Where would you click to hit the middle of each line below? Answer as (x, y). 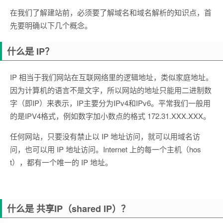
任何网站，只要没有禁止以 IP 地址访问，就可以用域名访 (105, 136)
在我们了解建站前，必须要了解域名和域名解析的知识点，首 (111, 12)
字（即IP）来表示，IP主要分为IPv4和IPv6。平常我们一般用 (110, 103)
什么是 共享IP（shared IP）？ (68, 209)
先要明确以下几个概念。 (51, 25)
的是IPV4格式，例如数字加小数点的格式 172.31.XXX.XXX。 (110, 116)
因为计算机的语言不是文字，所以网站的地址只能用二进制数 (111, 90)
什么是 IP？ (30, 51)
